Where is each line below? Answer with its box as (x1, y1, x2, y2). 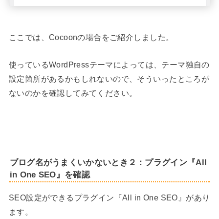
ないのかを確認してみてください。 (8, 88, 137, 97)
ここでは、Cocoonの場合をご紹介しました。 (8, 33, 174, 42)
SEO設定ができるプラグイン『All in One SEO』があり (8, 193, 210, 202)
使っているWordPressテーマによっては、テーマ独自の (8, 60, 210, 69)
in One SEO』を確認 (9, 169, 90, 179)
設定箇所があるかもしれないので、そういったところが (8, 74, 210, 83)
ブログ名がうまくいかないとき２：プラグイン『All (9, 157, 207, 167)
